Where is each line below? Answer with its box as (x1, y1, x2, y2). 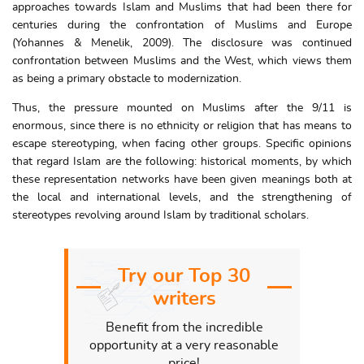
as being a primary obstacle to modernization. (12, 72, 241, 84)
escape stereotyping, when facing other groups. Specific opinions (12, 137, 352, 149)
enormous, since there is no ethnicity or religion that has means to (12, 119, 352, 132)
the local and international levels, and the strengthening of (12, 191, 352, 203)
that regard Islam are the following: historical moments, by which (12, 155, 352, 167)
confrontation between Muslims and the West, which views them (12, 54, 352, 67)
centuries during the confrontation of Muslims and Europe (12, 19, 352, 31)
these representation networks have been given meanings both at (12, 173, 352, 185)
